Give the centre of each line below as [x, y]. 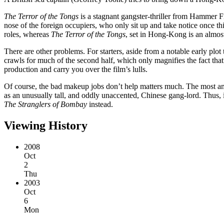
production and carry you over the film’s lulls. [76, 69]
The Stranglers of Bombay [45, 104]
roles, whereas [27, 34]
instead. [100, 104]
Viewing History [46, 125]
